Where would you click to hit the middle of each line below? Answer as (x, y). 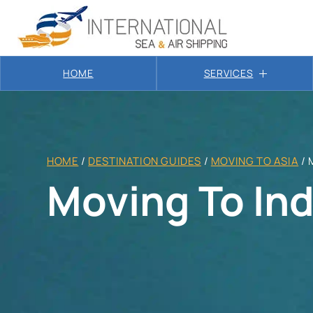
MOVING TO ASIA (255, 161)
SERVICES (228, 73)
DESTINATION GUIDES (145, 161)
